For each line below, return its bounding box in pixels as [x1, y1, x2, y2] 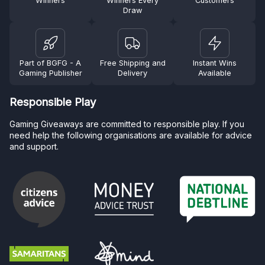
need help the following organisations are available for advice [9, 130, 252, 140]
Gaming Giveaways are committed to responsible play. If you [9, 118, 244, 129]
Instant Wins [192, 59, 237, 68]
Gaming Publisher [18, 69, 82, 78]
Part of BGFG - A [20, 59, 82, 68]
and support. [9, 141, 59, 151]
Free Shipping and [99, 59, 166, 68]
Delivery [118, 69, 147, 78]
